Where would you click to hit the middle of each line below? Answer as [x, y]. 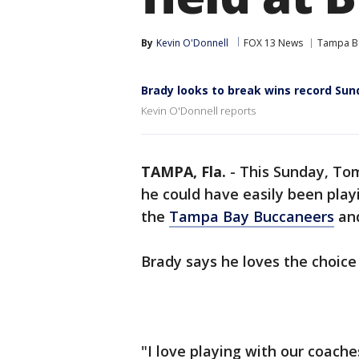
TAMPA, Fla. [184, 171]
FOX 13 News [273, 43]
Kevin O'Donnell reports [198, 111]
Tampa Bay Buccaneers [252, 216]
